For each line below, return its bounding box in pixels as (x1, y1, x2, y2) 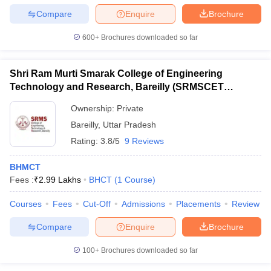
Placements (176, 199, 221, 209)
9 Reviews (125, 136, 164, 146)
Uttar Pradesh (103, 120, 156, 129)
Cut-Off (83, 199, 111, 209)
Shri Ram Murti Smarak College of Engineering (10, 68, 223, 79)
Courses (10, 199, 42, 209)
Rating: (71, 136, 100, 146)
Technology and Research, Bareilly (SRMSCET (10, 82, 224, 92)
